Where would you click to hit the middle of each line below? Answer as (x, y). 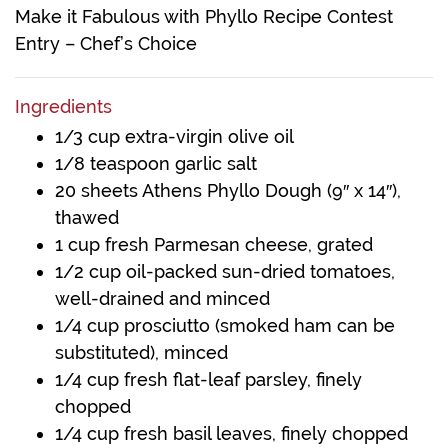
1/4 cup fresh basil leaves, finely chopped (231, 434)
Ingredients (63, 107)
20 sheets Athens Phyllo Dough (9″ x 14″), (228, 191)
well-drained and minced (162, 299)
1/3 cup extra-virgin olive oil (174, 137)
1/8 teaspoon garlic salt (156, 164)
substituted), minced (141, 353)
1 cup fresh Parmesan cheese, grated (214, 245)
